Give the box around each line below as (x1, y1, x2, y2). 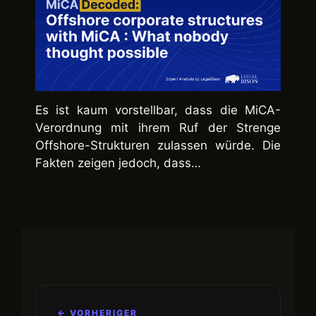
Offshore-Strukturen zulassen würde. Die (35, 138, 281, 153)
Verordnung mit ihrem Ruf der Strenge (35, 121, 281, 135)
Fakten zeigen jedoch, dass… (35, 156, 201, 171)
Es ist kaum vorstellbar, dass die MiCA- (35, 103, 281, 118)
